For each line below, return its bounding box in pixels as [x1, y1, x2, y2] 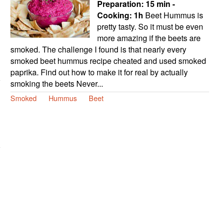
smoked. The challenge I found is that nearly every [10, 43, 186, 55]
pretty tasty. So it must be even [97, 20, 203, 32]
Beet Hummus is [143, 9, 203, 21]
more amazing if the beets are [97, 32, 201, 44]
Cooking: [97, 9, 134, 21]
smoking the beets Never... [10, 77, 103, 89]
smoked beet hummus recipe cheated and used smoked [10, 55, 206, 66]
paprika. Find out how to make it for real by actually [10, 66, 188, 78]
